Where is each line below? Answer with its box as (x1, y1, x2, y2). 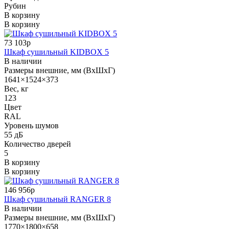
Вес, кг (4, 84, 29, 93)
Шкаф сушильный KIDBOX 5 (4, 47, 109, 56)
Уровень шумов (4, 121, 59, 130)
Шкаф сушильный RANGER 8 (4, 194, 111, 203)
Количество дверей (4, 139, 71, 148)
